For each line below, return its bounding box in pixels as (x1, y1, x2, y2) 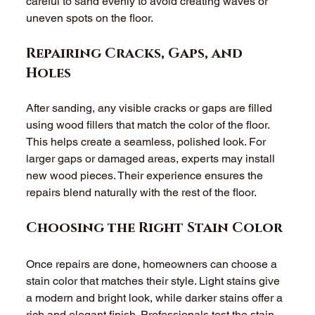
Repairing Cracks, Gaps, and (26, 44, 247, 63)
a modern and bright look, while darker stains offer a (26, 291, 286, 305)
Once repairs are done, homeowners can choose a (26, 257, 281, 271)
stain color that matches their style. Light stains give (26, 274, 283, 288)
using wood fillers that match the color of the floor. (26, 118, 273, 132)
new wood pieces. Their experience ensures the (26, 169, 266, 183)
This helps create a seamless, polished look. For (26, 135, 269, 149)
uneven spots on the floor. (26, 11, 157, 25)
